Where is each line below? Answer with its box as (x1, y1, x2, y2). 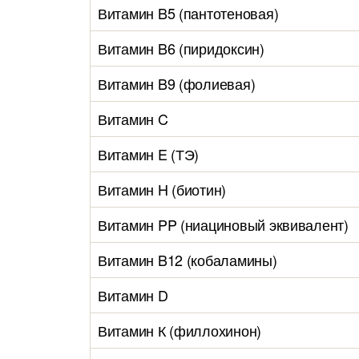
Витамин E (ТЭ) (98, 143, 200, 164)
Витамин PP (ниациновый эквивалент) (98, 214, 349, 235)
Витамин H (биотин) (98, 179, 227, 200)
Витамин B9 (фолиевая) (98, 73, 256, 94)
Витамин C (98, 108, 168, 129)
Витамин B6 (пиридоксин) (98, 38, 264, 58)
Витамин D (98, 284, 168, 305)
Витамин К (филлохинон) (98, 320, 262, 341)
